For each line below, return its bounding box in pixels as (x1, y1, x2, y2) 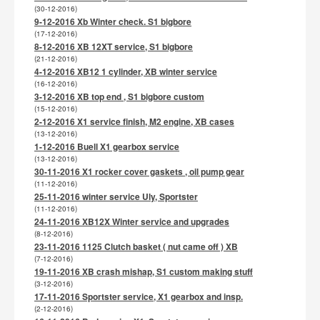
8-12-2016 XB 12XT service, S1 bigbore (34, 40, 193, 53)
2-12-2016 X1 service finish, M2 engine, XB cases (34, 115, 234, 128)
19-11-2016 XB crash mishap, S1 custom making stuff (34, 265, 253, 278)
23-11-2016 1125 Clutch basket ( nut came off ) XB (34, 240, 238, 253)
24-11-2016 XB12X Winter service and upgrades (34, 215, 229, 228)
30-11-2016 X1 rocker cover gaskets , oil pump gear (34, 165, 244, 178)
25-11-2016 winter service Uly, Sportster (34, 190, 198, 203)
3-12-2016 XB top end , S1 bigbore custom (34, 90, 204, 103)
